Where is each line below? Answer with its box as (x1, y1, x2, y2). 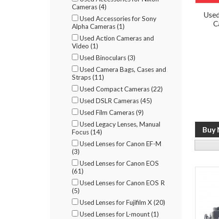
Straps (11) (72, 73, 104, 81)
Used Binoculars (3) (78, 54, 135, 62)
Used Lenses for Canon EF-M (78, 140, 161, 148)
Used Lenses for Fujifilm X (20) (78, 198, 165, 206)
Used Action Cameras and (78, 34, 154, 42)
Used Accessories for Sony (78, 15, 156, 22)
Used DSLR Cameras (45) (78, 97, 152, 105)
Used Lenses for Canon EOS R (78, 179, 165, 187)
